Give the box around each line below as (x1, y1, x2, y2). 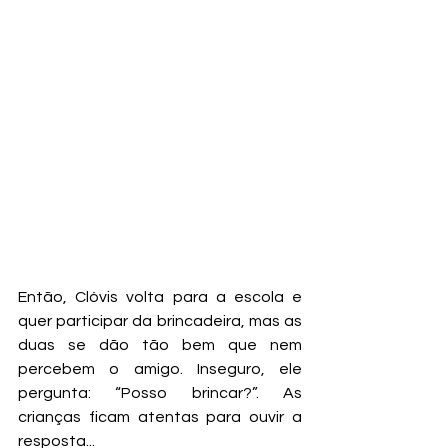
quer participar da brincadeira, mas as (18, 312, 302, 329)
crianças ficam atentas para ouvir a (18, 408, 302, 425)
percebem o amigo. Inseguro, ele (18, 360, 302, 377)
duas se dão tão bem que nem (18, 336, 302, 353)
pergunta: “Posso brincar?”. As (18, 384, 302, 401)
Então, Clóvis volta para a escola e (18, 288, 302, 305)
